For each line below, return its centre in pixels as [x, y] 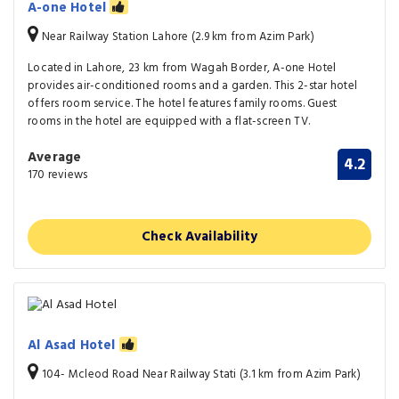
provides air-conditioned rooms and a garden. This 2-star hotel [193, 85]
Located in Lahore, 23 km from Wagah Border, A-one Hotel [182, 68]
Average [55, 157]
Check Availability [199, 236]
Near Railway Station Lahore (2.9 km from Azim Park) [176, 37]
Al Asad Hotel [73, 346]
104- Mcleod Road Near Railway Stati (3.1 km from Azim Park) [199, 375]
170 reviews [58, 175]
